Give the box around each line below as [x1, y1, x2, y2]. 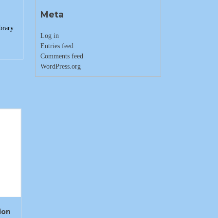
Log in [40, 32, 59, 39]
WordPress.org [40, 63, 81, 70]
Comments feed [40, 53, 83, 60]
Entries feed [40, 42, 73, 50]
